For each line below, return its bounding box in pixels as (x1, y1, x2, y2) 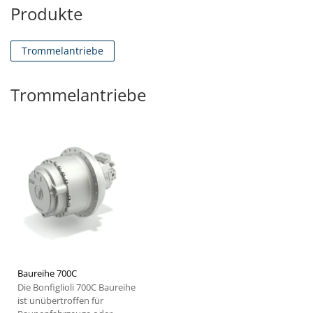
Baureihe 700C (17, 267, 77, 280)
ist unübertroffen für (17, 294, 103, 307)
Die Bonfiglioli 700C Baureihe (17, 281, 136, 294)
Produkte (10, 2, 82, 26)
